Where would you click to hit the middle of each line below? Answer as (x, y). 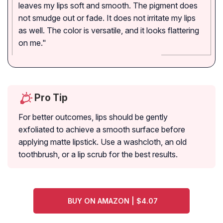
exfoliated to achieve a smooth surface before (102, 130)
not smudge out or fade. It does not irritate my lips (107, 18)
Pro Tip (51, 98)
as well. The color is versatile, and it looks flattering (109, 31)
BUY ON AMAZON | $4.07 (113, 201)
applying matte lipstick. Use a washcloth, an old (103, 142)
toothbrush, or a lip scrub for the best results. (98, 155)
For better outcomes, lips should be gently (93, 117)
